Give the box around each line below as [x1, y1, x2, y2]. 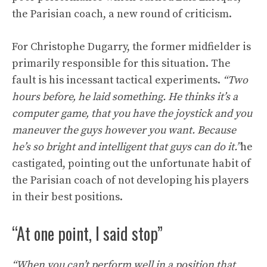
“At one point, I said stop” [12, 221, 163, 246]
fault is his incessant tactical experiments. [12, 73, 223, 87]
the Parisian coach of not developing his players [12, 173, 249, 187]
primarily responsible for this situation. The [12, 57, 231, 70]
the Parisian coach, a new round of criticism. [12, 7, 232, 21]
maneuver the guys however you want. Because [12, 123, 236, 137]
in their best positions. [12, 190, 123, 204]
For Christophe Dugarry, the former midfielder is [12, 40, 251, 54]
